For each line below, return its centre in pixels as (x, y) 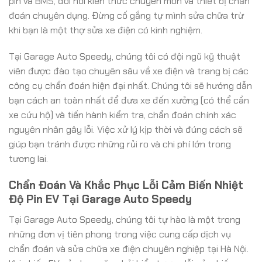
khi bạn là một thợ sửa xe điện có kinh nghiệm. (106, 30)
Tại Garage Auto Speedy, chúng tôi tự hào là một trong (125, 219)
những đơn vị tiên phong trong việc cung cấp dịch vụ (120, 234)
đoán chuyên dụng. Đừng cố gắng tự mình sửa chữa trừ (126, 15)
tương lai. (28, 159)
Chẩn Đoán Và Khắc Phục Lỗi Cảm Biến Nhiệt (126, 185)
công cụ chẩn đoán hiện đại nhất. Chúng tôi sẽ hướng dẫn (130, 86)
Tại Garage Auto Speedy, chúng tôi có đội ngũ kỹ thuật (125, 57)
